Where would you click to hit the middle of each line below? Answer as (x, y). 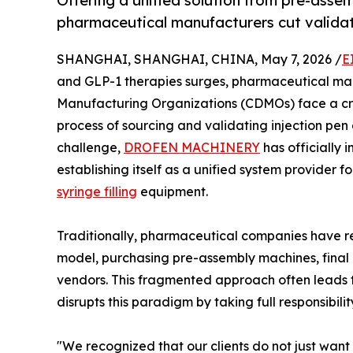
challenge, (90, 148)
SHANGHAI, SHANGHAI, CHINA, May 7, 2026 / (199, 59)
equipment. (173, 192)
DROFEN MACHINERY (192, 148)
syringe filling (97, 192)
